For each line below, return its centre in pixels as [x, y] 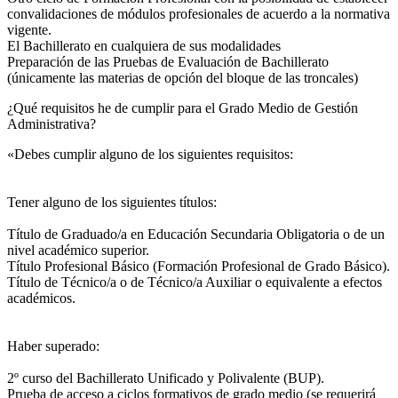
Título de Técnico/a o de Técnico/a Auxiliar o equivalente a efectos [195, 282]
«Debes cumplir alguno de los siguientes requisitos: [150, 154]
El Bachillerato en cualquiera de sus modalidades [144, 45]
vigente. [29, 29]
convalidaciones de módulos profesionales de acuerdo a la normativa [199, 13]
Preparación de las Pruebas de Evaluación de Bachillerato [168, 61]
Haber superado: [53, 346]
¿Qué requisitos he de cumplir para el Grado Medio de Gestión [183, 107]
